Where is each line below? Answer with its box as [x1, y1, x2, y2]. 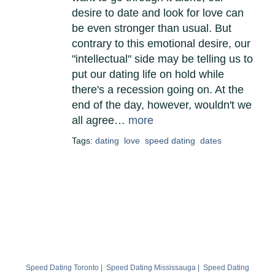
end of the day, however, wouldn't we [72, 99, 252, 112]
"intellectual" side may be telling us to [72, 53, 253, 66]
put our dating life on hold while [72, 68, 224, 81]
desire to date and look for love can [72, 7, 244, 20]
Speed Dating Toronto [26, 263, 99, 273]
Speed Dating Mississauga [106, 263, 196, 273]
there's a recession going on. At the [72, 83, 244, 96]
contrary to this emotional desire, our [72, 37, 250, 50]
